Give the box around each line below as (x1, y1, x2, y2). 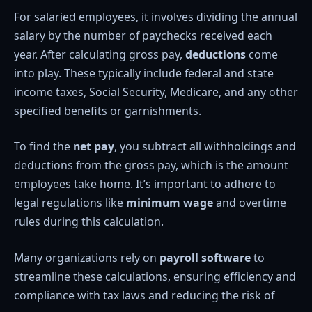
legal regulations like (14, 195, 126, 211)
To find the (14, 139, 73, 155)
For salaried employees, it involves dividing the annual (14, 8, 297, 24)
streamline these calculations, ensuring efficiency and (14, 268, 296, 284)
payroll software (159, 249, 251, 265)
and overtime (213, 195, 286, 211)
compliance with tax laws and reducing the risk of (14, 287, 274, 303)
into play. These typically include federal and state (14, 65, 274, 81)
